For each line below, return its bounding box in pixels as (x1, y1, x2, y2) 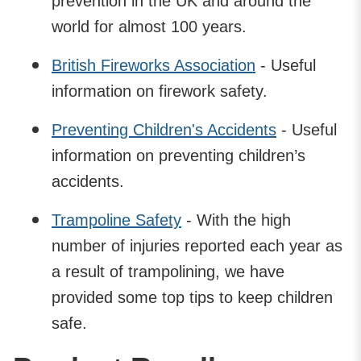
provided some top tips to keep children (52, 288, 333, 306)
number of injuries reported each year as (52, 236, 342, 255)
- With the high (181, 210, 291, 229)
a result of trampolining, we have (52, 262, 284, 280)
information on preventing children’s (52, 146, 305, 164)
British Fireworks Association (52, 56, 255, 74)
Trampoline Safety (52, 210, 181, 229)
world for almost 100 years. (52, 17, 247, 35)
